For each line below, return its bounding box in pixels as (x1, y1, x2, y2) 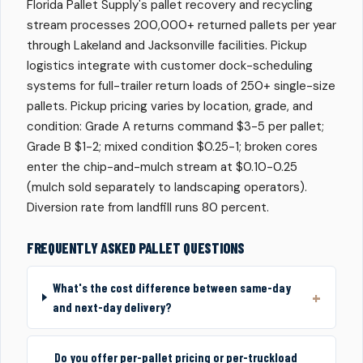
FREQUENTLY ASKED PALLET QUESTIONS (27, 239, 246, 257)
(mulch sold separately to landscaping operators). (27, 179, 307, 195)
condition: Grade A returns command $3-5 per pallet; (27, 118, 324, 135)
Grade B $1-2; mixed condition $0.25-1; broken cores (27, 139, 318, 155)
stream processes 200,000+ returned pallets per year (27, 17, 336, 33)
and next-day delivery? (53, 300, 173, 314)
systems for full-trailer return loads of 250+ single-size (27, 78, 335, 94)
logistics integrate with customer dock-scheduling (27, 58, 313, 74)
